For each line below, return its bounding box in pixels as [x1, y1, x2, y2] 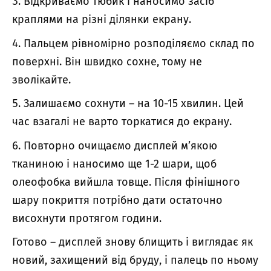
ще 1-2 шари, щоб [125, 157, 217, 171]
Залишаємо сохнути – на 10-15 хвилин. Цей [24, 97, 244, 111]
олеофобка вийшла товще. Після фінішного [12, 175, 240, 189]
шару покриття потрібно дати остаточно [12, 193, 223, 207]
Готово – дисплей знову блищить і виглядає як [12, 235, 253, 249]
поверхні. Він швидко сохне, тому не [12, 54, 202, 68]
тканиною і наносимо [12, 157, 125, 171]
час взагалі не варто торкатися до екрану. [12, 115, 232, 129]
